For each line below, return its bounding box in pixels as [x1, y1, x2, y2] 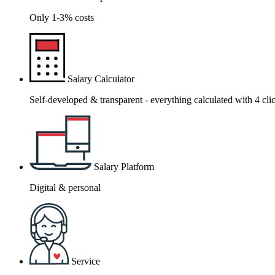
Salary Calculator [67, 74, 134, 85]
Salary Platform [93, 161, 154, 172]
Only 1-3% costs [29, 12, 94, 23]
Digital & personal [29, 182, 101, 193]
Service [71, 255, 101, 266]
